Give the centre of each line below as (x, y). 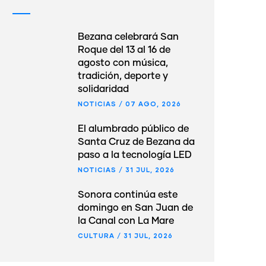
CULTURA (96, 235)
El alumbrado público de (133, 129)
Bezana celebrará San (128, 37)
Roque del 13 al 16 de (124, 50)
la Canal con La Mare (126, 221)
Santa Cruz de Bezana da (136, 142)
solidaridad (103, 89)
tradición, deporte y (123, 76)
